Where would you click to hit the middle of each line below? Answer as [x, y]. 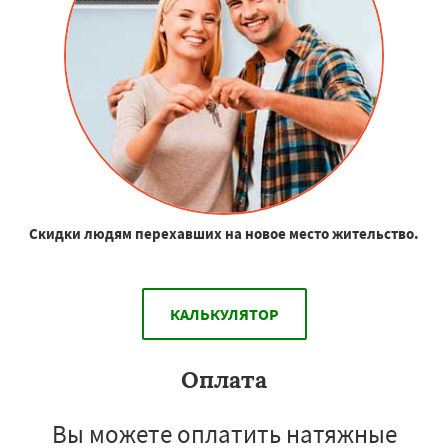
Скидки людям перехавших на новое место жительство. [224, 233]
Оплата [224, 379]
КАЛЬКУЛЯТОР [224, 313]
